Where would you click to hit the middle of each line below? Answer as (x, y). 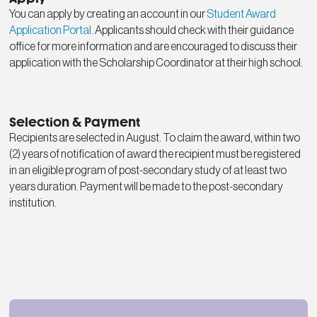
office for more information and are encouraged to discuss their (154, 46)
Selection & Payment (75, 122)
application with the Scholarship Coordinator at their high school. (156, 63)
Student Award (242, 14)
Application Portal (51, 30)
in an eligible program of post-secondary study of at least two (148, 170)
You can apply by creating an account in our (108, 14)
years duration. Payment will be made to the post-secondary (146, 186)
